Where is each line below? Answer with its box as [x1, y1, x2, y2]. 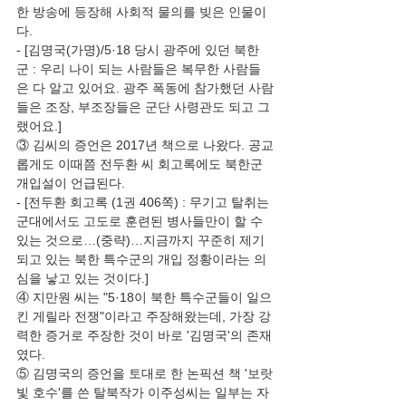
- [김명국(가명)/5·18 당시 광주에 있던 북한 [16, 43, 259, 57]
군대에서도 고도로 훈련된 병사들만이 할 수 [16, 214, 266, 228]
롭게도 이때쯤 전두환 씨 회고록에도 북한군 [16, 157, 266, 171]
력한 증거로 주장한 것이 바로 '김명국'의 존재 [16, 328, 272, 343]
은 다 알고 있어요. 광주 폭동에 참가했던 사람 [16, 81, 274, 95]
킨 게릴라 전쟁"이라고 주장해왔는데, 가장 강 [16, 309, 271, 324]
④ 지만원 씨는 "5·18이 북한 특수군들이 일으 [16, 290, 272, 304]
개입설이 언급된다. [16, 176, 125, 190]
